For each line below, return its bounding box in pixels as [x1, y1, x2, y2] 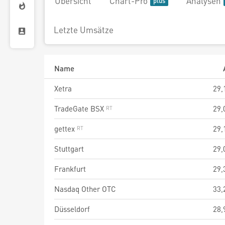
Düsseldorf [54, 204, 90, 214]
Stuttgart [54, 144, 84, 154]
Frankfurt [54, 164, 86, 174]
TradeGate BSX [54, 103, 106, 114]
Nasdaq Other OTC [54, 184, 116, 194]
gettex [54, 124, 77, 134]
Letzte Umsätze [54, 24, 114, 35]
